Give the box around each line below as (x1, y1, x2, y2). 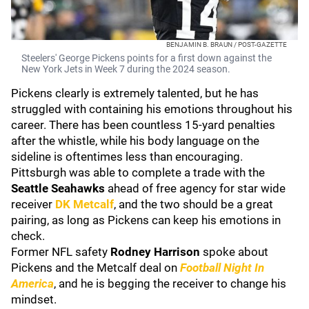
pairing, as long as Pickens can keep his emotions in (11, 213, 281, 227)
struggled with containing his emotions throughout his (11, 102, 292, 116)
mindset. (11, 292, 57, 306)
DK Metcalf (55, 197, 114, 211)
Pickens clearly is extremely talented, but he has (11, 86, 259, 100)
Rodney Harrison (110, 245, 203, 259)
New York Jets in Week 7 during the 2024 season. (21, 63, 230, 74)
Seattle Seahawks (11, 181, 108, 195)
